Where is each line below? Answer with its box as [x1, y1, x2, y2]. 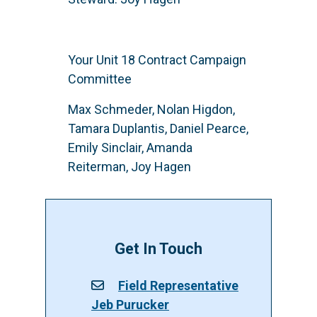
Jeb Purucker [91, 296, 169, 312]
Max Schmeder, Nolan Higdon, [68, 102, 235, 117]
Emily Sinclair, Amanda [68, 140, 192, 156]
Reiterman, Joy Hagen [68, 159, 191, 175]
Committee [68, 71, 132, 87]
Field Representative [118, 277, 238, 293]
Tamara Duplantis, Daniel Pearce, [68, 121, 248, 137]
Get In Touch [115, 240, 202, 258]
